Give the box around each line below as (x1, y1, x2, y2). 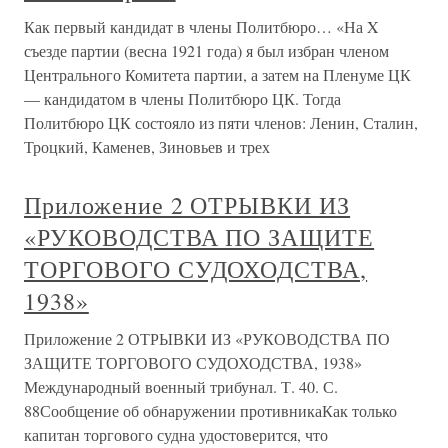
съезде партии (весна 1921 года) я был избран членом (24, 40, 389, 61)
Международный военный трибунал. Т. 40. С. (24, 376, 338, 397)
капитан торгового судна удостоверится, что (24, 424, 328, 445)
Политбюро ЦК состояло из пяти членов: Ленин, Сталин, (24, 112, 418, 133)
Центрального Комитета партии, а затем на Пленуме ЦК (24, 64, 411, 85)
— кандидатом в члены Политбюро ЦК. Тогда (24, 88, 341, 109)
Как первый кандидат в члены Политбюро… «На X (24, 16, 379, 37)
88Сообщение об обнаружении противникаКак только (24, 400, 397, 421)
